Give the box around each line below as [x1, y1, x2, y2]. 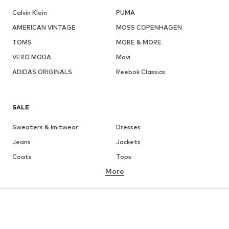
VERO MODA [12, 53, 51, 61]
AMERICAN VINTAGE [12, 23, 76, 31]
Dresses [116, 123, 141, 131]
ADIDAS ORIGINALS [12, 67, 72, 76]
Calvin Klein [12, 8, 47, 16]
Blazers [116, 197, 139, 205]
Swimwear [12, 212, 44, 220]
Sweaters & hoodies [12, 197, 75, 205]
